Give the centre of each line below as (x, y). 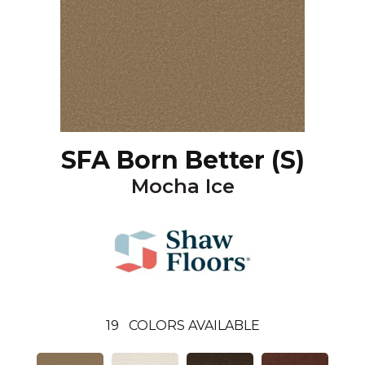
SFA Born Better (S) (182, 160)
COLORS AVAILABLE (194, 325)
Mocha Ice (182, 186)
